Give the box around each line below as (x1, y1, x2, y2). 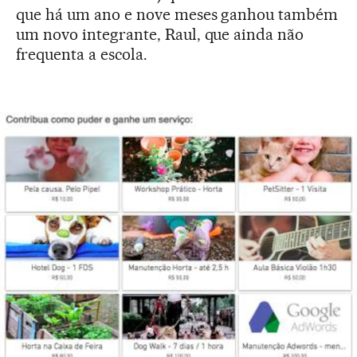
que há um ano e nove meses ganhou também (16, 5, 339, 25)
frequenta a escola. (16, 45, 147, 65)
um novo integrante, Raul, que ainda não (16, 25, 304, 45)
